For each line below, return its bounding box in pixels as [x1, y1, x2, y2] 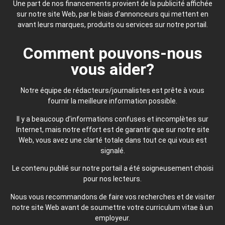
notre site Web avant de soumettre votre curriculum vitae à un [12, 203, 213, 211]
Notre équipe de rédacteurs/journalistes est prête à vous [21, 86, 204, 95]
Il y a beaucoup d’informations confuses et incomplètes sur [17, 115, 208, 123]
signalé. [100, 146, 125, 155]
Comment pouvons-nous [23, 44, 202, 63]
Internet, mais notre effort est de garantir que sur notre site [16, 125, 209, 134]
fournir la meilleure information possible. [48, 97, 177, 105]
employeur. [95, 213, 130, 222]
